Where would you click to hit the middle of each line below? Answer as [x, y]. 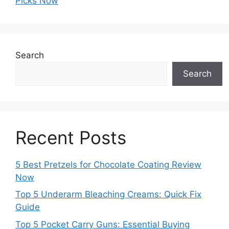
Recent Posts [71, 137]
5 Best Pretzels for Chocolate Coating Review [108, 164]
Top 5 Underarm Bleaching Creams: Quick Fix [108, 194]
